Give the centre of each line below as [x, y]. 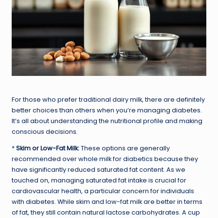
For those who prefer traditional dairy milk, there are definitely [108, 99]
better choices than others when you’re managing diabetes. [107, 110]
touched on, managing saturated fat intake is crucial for [99, 180]
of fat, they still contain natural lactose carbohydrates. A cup [106, 212]
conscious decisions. [45, 131]
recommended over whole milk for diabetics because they [105, 159]
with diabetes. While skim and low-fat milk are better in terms [107, 201]
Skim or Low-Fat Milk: [48, 148]
